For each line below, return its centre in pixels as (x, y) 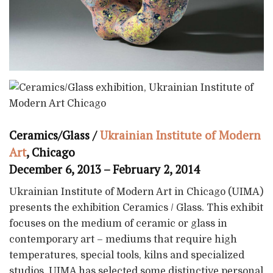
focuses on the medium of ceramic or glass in (118, 223)
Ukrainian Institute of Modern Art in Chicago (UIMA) (136, 192)
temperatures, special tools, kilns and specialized (127, 255)
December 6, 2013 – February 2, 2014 (104, 169)
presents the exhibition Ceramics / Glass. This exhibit (136, 207)
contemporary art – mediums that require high (123, 239)
